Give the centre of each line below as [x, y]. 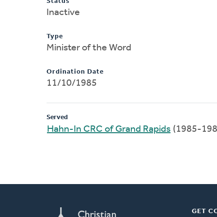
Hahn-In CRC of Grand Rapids [109, 129]
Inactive [63, 12]
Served [57, 117]
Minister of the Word [89, 48]
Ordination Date [75, 72]
